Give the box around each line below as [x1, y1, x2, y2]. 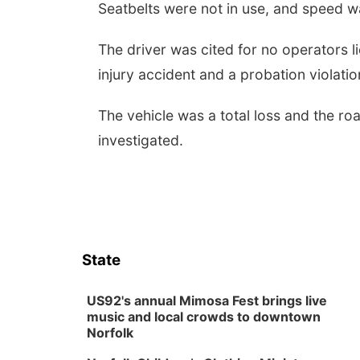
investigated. [98, 132, 183, 149]
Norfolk [87, 325, 133, 341]
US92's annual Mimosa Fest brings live [87, 292, 327, 309]
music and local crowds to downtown [87, 309, 321, 325]
